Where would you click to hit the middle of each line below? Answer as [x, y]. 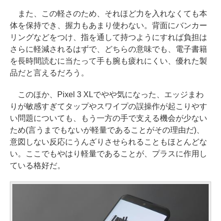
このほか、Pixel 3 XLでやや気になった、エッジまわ [107, 94]
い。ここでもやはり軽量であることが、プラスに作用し [109, 153]
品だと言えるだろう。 [49, 73]
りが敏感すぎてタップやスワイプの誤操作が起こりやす [109, 106]
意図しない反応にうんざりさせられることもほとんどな [109, 142]
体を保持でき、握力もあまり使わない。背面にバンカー [109, 25]
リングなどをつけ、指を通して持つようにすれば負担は [109, 37]
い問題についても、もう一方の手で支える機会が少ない [109, 118]
